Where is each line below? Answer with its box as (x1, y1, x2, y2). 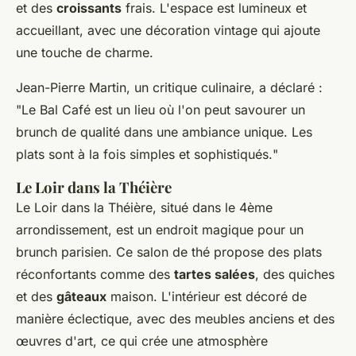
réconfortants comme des (16, 266, 174, 283)
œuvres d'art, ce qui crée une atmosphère (16, 333, 268, 350)
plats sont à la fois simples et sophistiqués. (16, 146, 273, 163)
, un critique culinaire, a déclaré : (126, 79, 323, 96)
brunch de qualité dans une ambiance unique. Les (16, 124, 312, 141)
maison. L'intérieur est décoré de (106, 288, 307, 305)
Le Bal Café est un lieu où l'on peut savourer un (21, 102, 305, 118)
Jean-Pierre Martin (16, 79, 126, 96)
